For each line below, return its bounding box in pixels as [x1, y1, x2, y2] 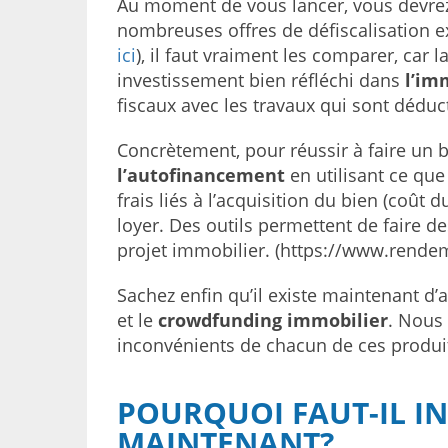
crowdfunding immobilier [158, 308, 388, 332]
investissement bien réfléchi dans [117, 68, 405, 92]
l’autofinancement [117, 163, 285, 187]
